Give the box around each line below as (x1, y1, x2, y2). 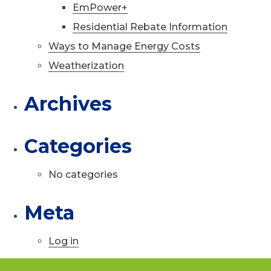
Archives (24, 92, 112, 116)
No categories (48, 169, 118, 180)
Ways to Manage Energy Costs (48, 41, 200, 52)
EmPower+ (73, 2, 128, 13)
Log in (48, 235, 79, 247)
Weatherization (48, 60, 124, 71)
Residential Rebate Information (73, 21, 227, 33)
